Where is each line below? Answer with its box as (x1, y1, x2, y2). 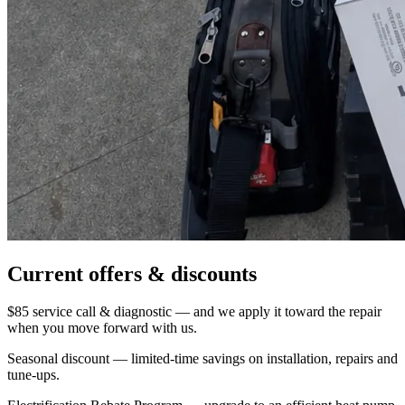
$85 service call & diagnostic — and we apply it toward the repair (7, 304, 381, 320)
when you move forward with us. (7, 320, 197, 336)
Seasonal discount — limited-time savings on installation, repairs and (7, 351, 398, 367)
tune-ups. (7, 367, 60, 383)
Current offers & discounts (7, 261, 257, 286)
